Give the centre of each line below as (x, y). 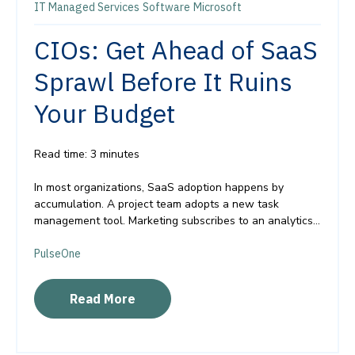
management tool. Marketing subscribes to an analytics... (177, 220)
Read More (103, 298)
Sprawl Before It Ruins (163, 81)
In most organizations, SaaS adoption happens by (159, 187)
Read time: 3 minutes (87, 154)
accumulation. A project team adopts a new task (157, 204)
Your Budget (105, 113)
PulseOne (57, 253)
